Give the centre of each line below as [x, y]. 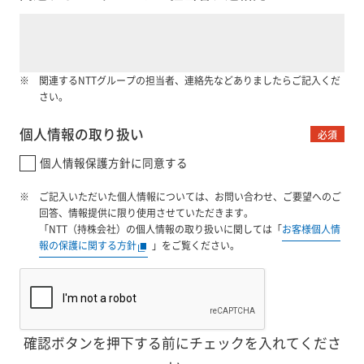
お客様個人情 [311, 229]
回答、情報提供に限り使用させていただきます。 [146, 213]
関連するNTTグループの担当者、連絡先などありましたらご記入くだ [189, 80]
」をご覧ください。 [195, 245]
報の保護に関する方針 [87, 245]
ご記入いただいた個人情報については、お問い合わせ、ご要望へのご [190, 197]
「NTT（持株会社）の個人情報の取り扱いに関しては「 [160, 229]
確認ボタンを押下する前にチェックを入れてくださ [182, 343]
